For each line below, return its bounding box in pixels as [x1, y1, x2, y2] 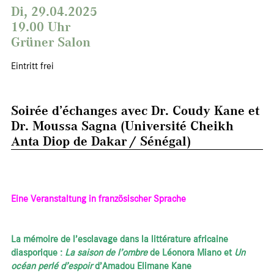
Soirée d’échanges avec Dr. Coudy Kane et [11, 102, 259, 118]
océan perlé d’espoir [11, 259, 92, 272]
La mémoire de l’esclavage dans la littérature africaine [11, 232, 228, 245]
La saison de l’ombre [65, 246, 147, 259]
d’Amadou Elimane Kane [92, 259, 191, 272]
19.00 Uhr [11, 18, 70, 34]
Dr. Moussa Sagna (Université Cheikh [11, 117, 234, 133]
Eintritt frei [11, 60, 54, 72]
